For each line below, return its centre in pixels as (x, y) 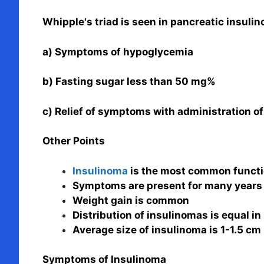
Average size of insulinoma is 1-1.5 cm (167, 230)
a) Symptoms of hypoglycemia (118, 52)
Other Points (74, 141)
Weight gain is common (131, 200)
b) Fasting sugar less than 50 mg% (129, 82)
